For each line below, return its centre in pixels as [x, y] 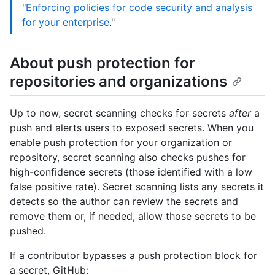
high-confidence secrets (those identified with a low [131, 172]
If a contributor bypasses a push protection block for [134, 256]
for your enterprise [66, 22]
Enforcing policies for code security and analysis [139, 7]
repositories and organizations [118, 81]
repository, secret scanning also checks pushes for [128, 157]
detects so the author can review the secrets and [124, 202]
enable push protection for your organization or [121, 143]
